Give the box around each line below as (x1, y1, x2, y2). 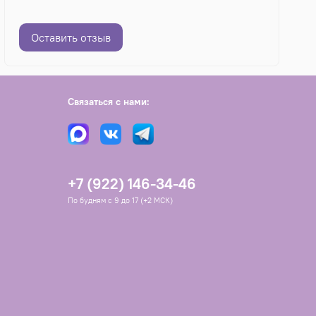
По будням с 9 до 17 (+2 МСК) (68, 195, 173, 205)
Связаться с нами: (68, 95, 150, 108)
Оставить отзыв (31, 30, 111, 44)
